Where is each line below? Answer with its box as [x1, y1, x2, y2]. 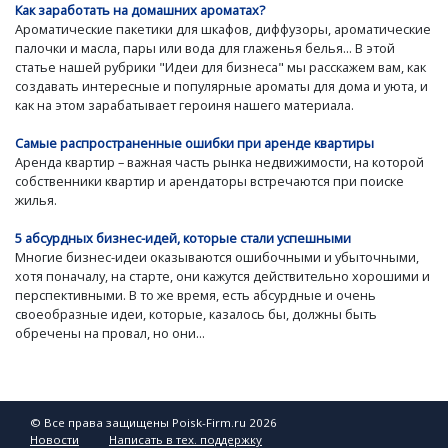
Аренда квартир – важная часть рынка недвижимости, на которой [15, 153, 424, 172]
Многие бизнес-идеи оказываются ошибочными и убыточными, [15, 248, 419, 267]
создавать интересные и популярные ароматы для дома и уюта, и [15, 76, 428, 95]
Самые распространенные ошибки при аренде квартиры [15, 134, 374, 153]
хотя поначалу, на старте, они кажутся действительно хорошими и [15, 267, 430, 286]
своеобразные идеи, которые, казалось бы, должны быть [15, 305, 377, 324]
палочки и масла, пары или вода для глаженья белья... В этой [15, 38, 395, 57]
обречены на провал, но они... [15, 324, 205, 343]
